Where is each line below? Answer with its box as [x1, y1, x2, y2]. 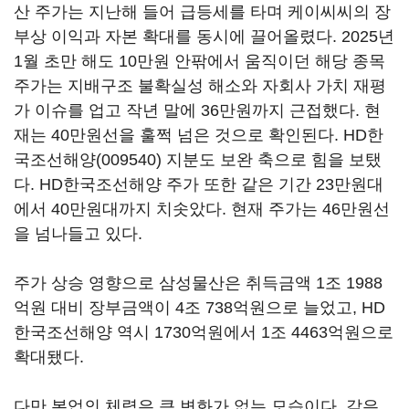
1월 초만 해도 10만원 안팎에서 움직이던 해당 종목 [14, 52, 385, 70]
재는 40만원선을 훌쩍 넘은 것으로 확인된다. [14, 126, 343, 144]
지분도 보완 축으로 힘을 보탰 [162, 151, 382, 169]
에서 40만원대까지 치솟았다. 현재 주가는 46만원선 [14, 200, 390, 218]
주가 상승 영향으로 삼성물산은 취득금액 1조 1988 [14, 274, 383, 292]
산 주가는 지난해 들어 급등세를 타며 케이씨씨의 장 [14, 3, 391, 21]
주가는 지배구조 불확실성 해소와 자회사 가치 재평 [14, 77, 386, 95]
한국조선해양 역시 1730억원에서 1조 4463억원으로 [14, 323, 393, 341]
